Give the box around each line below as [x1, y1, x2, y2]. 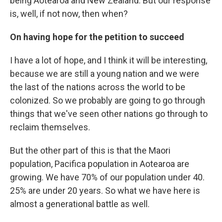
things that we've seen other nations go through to [10, 109, 208, 119]
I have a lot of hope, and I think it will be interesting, [10, 55, 207, 65]
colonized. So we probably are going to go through [10, 95, 205, 106]
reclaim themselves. [10, 122, 90, 132]
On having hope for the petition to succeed [10, 32, 184, 42]
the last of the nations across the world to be [10, 82, 185, 92]
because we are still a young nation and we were [10, 68, 199, 79]
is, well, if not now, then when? [10, 8, 128, 19]
